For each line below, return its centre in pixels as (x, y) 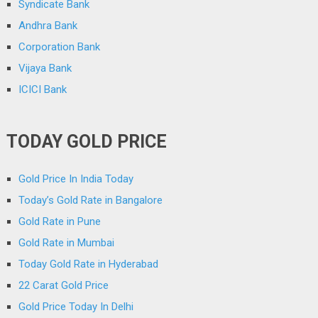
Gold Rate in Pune (59, 221)
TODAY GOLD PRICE (86, 141)
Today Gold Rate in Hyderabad (88, 264)
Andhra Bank (48, 25)
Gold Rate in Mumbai (66, 242)
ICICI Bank (42, 89)
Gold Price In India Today (76, 179)
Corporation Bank (59, 46)
